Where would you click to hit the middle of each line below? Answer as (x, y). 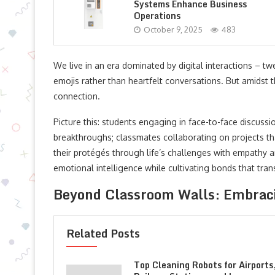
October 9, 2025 (173, 29)
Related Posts (103, 233)
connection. (77, 96)
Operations (157, 16)
